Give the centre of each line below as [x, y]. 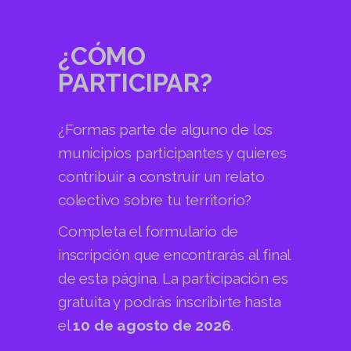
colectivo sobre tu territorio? [155, 199]
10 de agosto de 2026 [152, 325]
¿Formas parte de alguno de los [166, 129]
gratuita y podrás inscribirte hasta [170, 301]
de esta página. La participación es [173, 278]
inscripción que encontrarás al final [174, 254]
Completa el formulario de [148, 231]
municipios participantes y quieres [172, 152]
